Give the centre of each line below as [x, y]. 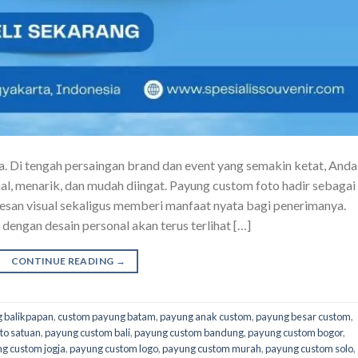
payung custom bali [88, 332]
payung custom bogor [295, 332]
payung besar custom [303, 316]
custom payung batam [107, 316]
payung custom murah [212, 348]
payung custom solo [309, 348]
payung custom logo [114, 348]
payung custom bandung [189, 332]
